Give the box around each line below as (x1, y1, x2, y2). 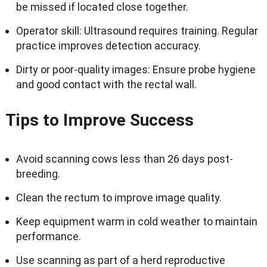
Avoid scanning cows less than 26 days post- (15, 152, 233, 165)
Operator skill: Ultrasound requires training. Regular (15, 24, 258, 37)
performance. (15, 229, 81, 243)
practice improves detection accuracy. (15, 39, 201, 52)
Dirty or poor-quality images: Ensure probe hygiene (15, 63, 256, 76)
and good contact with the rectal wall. (15, 77, 197, 91)
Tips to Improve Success (5, 110, 194, 130)
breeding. (15, 167, 60, 180)
